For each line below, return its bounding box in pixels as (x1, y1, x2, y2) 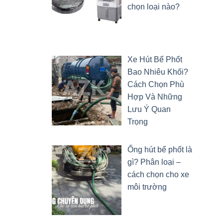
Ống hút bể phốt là (127, 145, 192, 154)
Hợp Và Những (127, 92, 182, 101)
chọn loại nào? (127, 2, 180, 11)
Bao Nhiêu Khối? (127, 67, 188, 76)
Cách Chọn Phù (127, 80, 184, 89)
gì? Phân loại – (127, 157, 181, 166)
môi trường (127, 182, 167, 191)
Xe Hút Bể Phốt (127, 55, 182, 64)
